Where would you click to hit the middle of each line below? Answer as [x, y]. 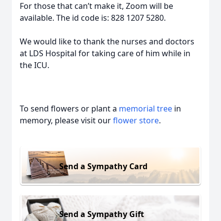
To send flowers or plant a [69, 109]
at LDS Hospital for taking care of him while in [105, 53]
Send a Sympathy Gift [102, 214]
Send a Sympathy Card [103, 166]
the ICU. [35, 65]
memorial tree [146, 109]
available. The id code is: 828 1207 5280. [93, 18]
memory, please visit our [66, 120]
